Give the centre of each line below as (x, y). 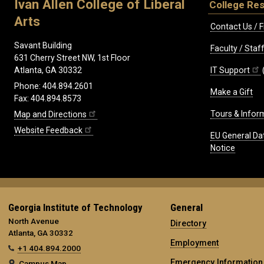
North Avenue (34, 221)
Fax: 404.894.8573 (48, 99)
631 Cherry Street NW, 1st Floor (72, 58)
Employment (194, 243)
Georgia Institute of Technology (75, 208)
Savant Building (43, 46)
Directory (188, 224)
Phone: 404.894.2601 (54, 86)
